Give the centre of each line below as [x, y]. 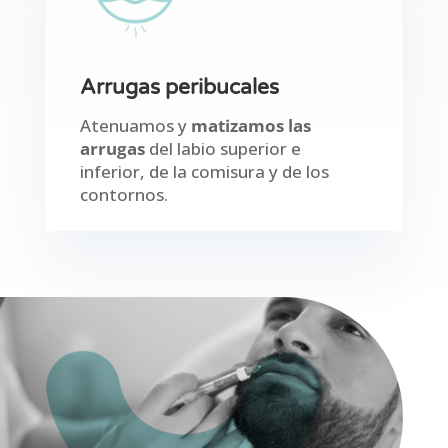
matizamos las [250, 125]
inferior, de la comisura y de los [204, 171]
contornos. [123, 194]
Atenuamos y [135, 125]
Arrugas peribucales [179, 87]
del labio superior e [222, 148]
